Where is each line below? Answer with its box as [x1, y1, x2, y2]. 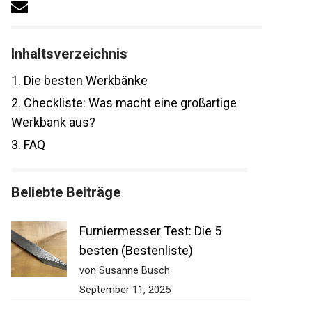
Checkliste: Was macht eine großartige [21, 95, 237, 111]
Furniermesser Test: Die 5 [79, 224, 221, 239]
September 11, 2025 [79, 283, 171, 297]
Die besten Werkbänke [21, 73, 148, 88]
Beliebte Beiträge [11, 184, 120, 201]
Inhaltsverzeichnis [11, 45, 127, 63]
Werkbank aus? [11, 115, 95, 130]
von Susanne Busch [79, 264, 170, 277]
